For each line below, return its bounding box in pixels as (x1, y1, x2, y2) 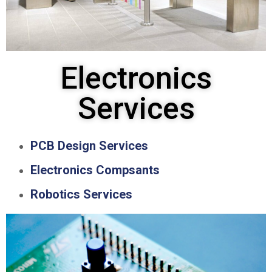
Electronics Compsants (30, 163, 160, 178)
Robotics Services (30, 187, 132, 202)
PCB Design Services (30, 138, 148, 154)
